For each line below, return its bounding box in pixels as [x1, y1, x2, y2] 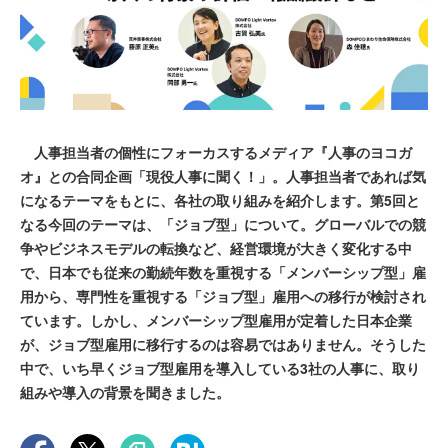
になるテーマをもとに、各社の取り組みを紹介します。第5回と [20, 190, 420, 211]
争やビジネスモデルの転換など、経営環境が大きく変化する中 [20, 238, 412, 259]
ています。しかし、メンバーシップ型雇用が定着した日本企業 [20, 310, 412, 331]
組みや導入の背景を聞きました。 [20, 382, 230, 403]
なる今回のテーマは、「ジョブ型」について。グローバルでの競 [20, 214, 426, 235]
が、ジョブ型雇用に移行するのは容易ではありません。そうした [20, 334, 426, 355]
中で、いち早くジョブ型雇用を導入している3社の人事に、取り [20, 358, 420, 379]
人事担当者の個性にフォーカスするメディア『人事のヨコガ [20, 142, 412, 163]
